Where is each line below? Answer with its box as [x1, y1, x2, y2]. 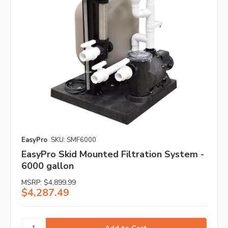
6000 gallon [21, 160, 74, 173]
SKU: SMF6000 [51, 135, 96, 145]
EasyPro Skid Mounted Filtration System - [21, 148, 204, 161]
